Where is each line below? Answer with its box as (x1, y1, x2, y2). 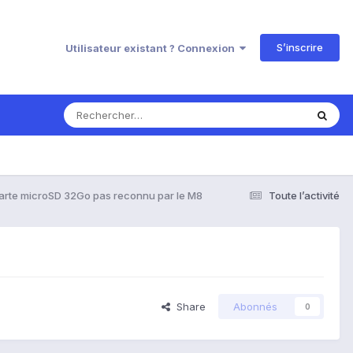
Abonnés (233, 300, 277, 314)
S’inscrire (277, 40, 323, 54)
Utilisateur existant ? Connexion (65, 41, 240, 54)
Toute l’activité (269, 188, 340, 202)
